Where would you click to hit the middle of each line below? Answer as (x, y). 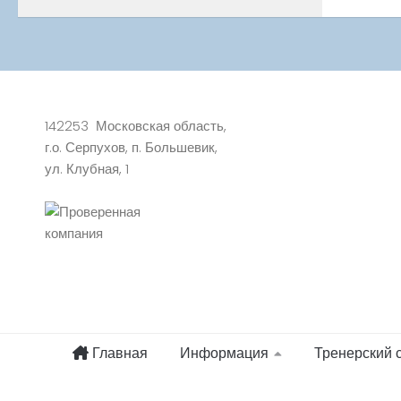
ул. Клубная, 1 (87, 169)
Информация (224, 354)
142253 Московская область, (136, 126)
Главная (118, 354)
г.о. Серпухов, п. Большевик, (131, 148)
